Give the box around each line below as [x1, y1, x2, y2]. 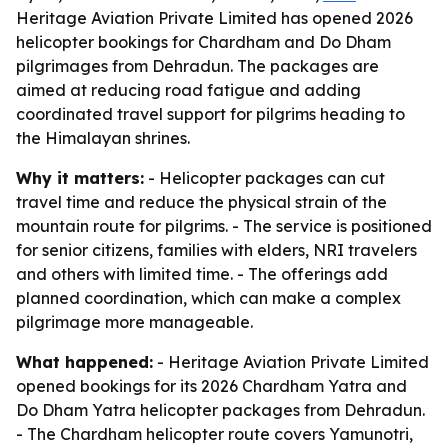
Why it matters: [16, 168, 144, 188]
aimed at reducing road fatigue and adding [16, 80, 361, 100]
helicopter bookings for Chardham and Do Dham [16, 32, 391, 52]
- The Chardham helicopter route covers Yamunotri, [16, 424, 413, 444]
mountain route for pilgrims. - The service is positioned [16, 216, 432, 236]
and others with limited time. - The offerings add [16, 264, 388, 284]
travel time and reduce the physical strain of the [16, 192, 387, 212]
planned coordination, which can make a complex [16, 288, 401, 308]
